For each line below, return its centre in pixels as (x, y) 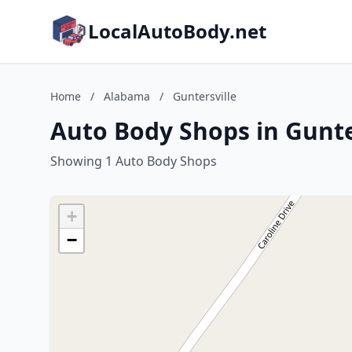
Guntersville (205, 96)
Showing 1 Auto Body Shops (134, 161)
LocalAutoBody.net (177, 31)
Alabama (127, 96)
